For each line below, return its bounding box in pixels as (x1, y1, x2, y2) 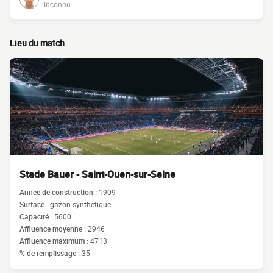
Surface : (19, 199, 50, 209)
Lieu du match (10, 37, 65, 49)
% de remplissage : (19, 248, 82, 258)
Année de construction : (19, 187, 99, 197)
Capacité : (19, 211, 54, 221)
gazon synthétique (50, 199, 111, 209)
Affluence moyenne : (19, 224, 88, 233)
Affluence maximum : (19, 236, 90, 246)
